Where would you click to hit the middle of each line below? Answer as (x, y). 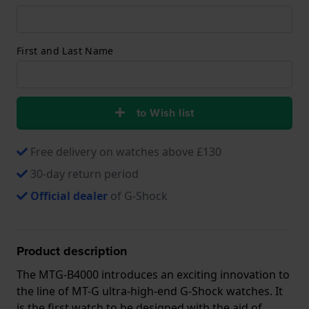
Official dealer (69, 196)
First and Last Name (65, 50)
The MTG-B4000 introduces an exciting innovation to (153, 274)
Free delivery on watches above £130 (126, 151)
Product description (72, 251)
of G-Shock (138, 196)
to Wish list (166, 112)
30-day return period (84, 173)
